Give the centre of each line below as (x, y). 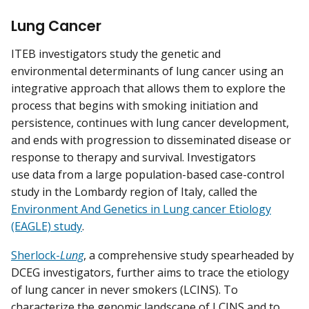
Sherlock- (36, 255)
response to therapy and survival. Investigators (133, 158)
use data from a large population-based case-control (148, 175)
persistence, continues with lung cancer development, (150, 123)
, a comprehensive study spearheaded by (189, 255)
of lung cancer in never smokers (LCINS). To (124, 289)
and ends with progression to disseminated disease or (151, 140)
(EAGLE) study (47, 227)
